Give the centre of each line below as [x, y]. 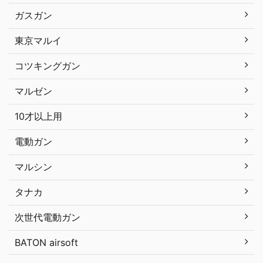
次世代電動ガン [48, 217]
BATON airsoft [46, 242]
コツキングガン [48, 65]
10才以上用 [38, 116]
